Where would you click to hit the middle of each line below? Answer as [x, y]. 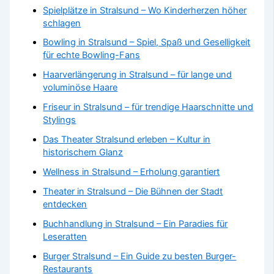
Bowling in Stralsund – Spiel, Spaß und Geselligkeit [147, 43]
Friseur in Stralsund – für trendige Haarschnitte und [148, 107]
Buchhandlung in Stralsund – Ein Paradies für [135, 224]
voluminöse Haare [80, 88]
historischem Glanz [83, 153]
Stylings [60, 120]
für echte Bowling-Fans [92, 55]
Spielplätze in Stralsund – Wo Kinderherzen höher [145, 10]
